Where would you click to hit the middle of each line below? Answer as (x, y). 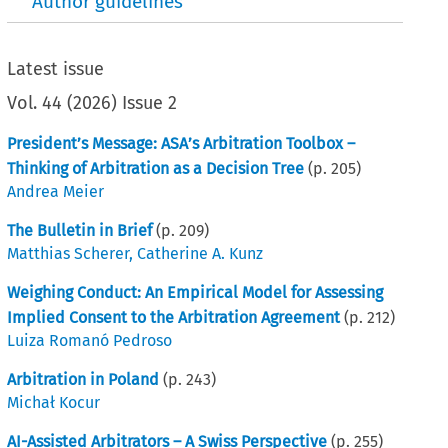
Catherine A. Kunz (200, 253)
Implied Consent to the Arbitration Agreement (174, 317)
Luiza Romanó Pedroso (90, 340)
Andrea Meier (56, 191)
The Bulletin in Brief (82, 230)
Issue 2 (150, 102)
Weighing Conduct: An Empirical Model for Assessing (195, 292)
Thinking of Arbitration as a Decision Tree (156, 168)
